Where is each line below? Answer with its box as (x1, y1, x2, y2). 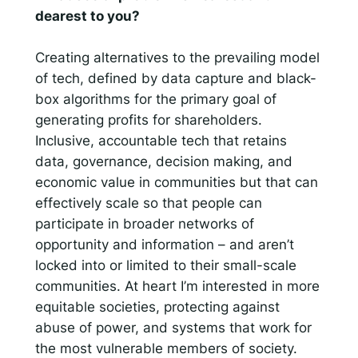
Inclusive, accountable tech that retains (34, 132, 287, 149)
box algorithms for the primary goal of (34, 90, 276, 107)
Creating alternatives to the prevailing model (34, 49, 320, 66)
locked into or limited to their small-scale (34, 257, 296, 273)
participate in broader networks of (34, 215, 254, 232)
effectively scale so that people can (34, 194, 262, 211)
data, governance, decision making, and (34, 153, 292, 169)
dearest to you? (34, 7, 143, 24)
